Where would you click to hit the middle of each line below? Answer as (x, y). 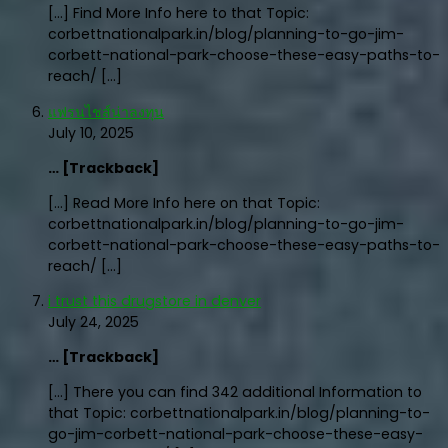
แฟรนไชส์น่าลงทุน (106, 111)
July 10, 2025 (91, 132)
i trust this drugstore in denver (154, 301)
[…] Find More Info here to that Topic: (178, 12)
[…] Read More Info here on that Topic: (184, 203)
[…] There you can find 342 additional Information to (235, 392)
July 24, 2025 (93, 322)
